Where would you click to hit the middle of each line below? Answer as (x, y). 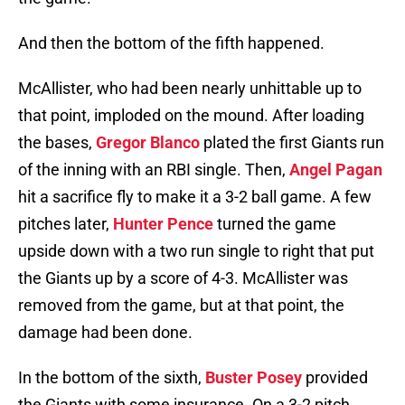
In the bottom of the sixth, (112, 378)
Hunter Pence (163, 224)
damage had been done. (105, 333)
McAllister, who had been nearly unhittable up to (190, 89)
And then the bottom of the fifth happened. (171, 43)
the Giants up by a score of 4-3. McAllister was (183, 278)
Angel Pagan (336, 170)
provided (335, 378)
